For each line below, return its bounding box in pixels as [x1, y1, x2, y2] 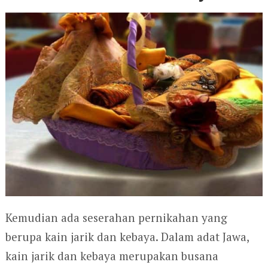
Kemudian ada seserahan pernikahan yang [5, 210, 227, 225]
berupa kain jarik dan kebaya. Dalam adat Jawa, [5, 229, 249, 244]
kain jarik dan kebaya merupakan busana [5, 248, 218, 263]
